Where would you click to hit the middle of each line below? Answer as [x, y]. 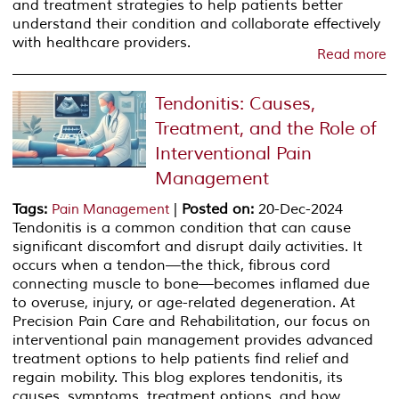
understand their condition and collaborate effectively [197, 24]
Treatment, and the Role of [266, 128]
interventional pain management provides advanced [193, 340]
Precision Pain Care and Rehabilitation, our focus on [192, 321]
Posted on [216, 209]
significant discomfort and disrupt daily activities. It [188, 246]
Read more [351, 54]
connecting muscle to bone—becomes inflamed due [191, 284]
